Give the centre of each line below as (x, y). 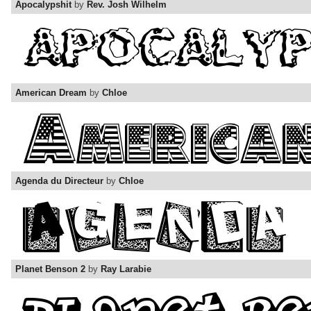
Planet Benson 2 (50, 269)
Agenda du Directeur (59, 181)
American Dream (51, 93)
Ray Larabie (126, 269)
